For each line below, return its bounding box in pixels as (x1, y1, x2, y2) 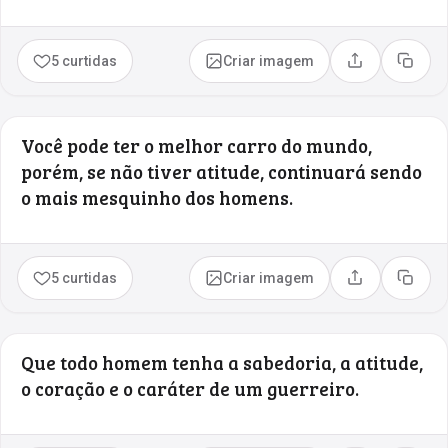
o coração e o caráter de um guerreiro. (21, 375, 359, 401)
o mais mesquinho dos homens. (21, 184, 293, 210)
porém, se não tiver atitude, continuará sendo (21, 158, 422, 184)
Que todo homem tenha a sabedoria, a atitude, (21, 349, 423, 375)
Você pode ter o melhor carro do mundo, (21, 132, 372, 158)
